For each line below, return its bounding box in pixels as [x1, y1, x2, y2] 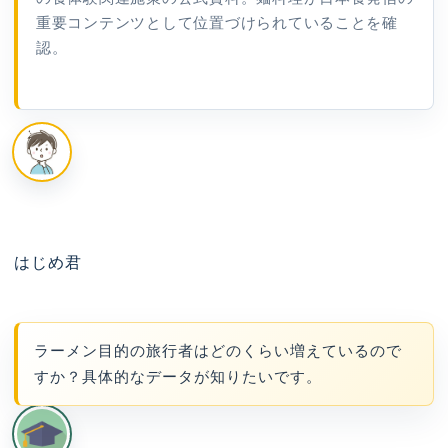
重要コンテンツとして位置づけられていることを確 [36, 14, 398, 31]
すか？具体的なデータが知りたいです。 [34, 369, 322, 386]
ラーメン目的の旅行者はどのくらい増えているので [34, 343, 402, 360]
